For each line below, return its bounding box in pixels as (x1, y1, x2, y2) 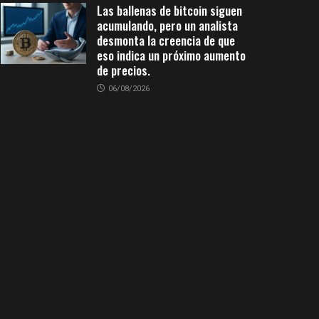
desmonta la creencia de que (97, 31, 235, 49)
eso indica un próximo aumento (97, 46, 246, 64)
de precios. (97, 61, 150, 79)
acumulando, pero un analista (97, 16, 238, 34)
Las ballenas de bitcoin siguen (97, 1, 242, 19)
